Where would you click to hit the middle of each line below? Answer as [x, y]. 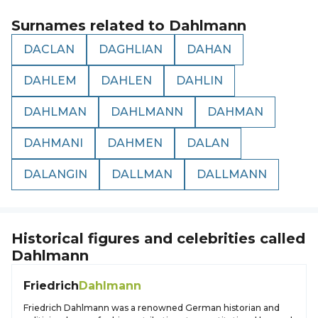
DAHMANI [53, 143]
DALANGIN [55, 174]
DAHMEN [135, 143]
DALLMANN [232, 174]
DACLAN [49, 49]
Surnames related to [90, 26]
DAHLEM [50, 81]
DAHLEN [126, 81]
